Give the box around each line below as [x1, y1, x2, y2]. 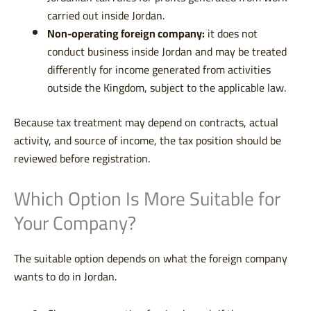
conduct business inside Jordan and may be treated [47, 41, 287, 62]
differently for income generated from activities [47, 59, 271, 81]
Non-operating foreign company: [47, 23, 205, 44]
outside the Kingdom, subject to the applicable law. [47, 77, 286, 99]
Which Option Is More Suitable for [14, 181, 280, 217]
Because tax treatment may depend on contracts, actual [14, 112, 278, 133]
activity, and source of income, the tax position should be [14, 130, 281, 151]
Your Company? [14, 205, 136, 242]
